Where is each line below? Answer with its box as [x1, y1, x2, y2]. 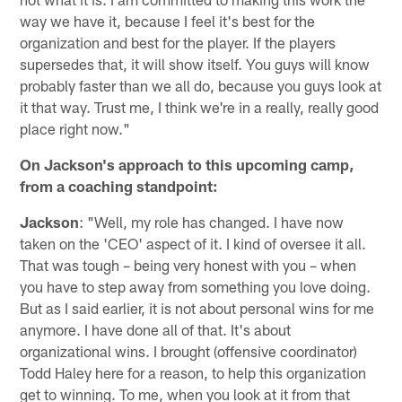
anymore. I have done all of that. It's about [20, 320, 292, 339]
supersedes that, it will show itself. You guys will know [20, 55, 371, 74]
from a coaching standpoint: [20, 177, 219, 196]
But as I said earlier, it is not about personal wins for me [20, 299, 375, 318]
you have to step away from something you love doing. [20, 277, 371, 296]
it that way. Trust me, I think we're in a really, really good [20, 98, 380, 117]
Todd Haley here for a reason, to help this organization [20, 363, 367, 382]
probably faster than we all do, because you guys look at [20, 76, 382, 95]
